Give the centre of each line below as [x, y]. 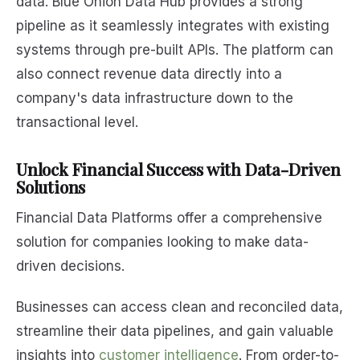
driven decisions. [72, 266]
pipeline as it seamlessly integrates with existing [173, 25]
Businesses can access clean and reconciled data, [180, 307]
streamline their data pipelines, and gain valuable [175, 331]
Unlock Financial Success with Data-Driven [178, 168]
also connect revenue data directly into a [149, 74]
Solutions [51, 186]
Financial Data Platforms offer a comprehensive [169, 218]
